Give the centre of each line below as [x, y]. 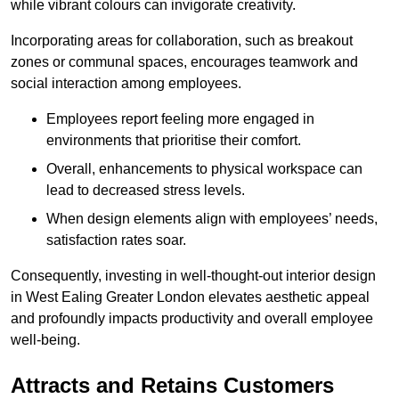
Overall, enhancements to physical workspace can [204, 168]
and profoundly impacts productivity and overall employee [192, 318]
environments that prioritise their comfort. [174, 140]
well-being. [45, 339]
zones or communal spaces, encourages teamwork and [184, 61]
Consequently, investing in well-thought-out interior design [193, 275]
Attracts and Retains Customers [172, 385]
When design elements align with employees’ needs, [212, 218]
